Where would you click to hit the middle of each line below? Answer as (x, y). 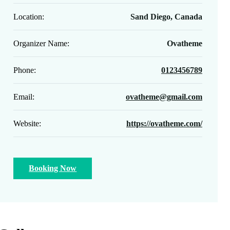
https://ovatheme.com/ (164, 123)
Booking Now (53, 168)
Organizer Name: (42, 43)
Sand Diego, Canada (166, 17)
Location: (29, 17)
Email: (24, 97)
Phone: (25, 70)
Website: (27, 123)
